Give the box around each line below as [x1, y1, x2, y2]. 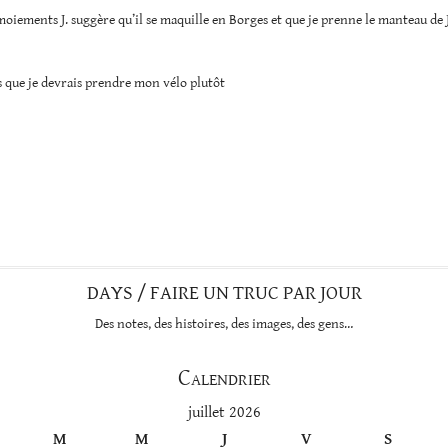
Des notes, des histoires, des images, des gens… [95, 315, 353, 332]
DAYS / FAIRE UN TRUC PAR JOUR [86, 281, 362, 305]
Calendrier [177, 363, 271, 392]
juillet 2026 [187, 402, 261, 422]
